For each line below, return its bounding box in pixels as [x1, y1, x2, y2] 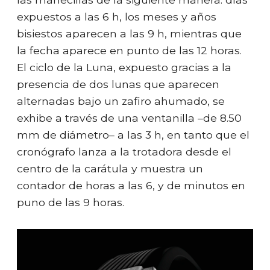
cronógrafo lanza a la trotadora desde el [17, 145, 231, 159]
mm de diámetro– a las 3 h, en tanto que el [17, 128, 250, 142]
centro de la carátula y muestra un [17, 162, 203, 175]
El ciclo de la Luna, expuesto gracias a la [17, 61, 231, 74]
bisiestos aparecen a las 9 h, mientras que [17, 27, 242, 40]
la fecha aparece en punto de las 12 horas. [17, 44, 242, 57]
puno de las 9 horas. [17, 196, 124, 209]
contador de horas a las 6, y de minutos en [17, 179, 245, 192]
